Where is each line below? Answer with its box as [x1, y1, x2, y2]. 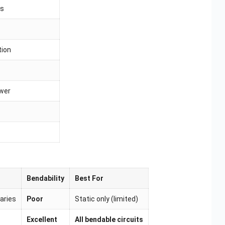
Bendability [26, 174, 64, 183]
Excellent [26, 215, 57, 224]
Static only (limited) [74, 195, 138, 203]
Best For [74, 174, 103, 183]
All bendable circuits [74, 215, 143, 224]
